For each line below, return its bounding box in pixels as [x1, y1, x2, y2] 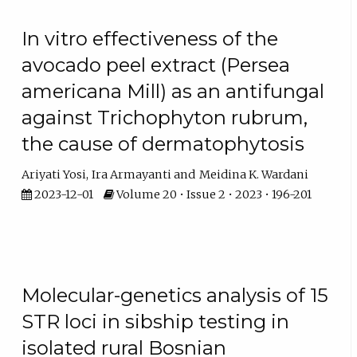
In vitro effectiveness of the [22, 27, 279, 51]
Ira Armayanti [92, 167, 172, 182]
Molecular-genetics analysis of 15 [22, 284, 329, 308]
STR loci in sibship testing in [22, 310, 290, 334]
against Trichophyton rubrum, [22, 106, 308, 130]
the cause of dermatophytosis [22, 132, 305, 156]
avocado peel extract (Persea [22, 53, 291, 77]
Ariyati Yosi [22, 167, 87, 182]
